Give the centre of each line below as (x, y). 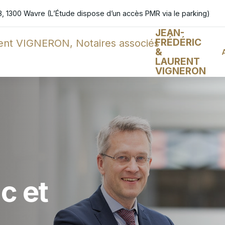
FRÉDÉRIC (178, 42)
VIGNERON (181, 71)
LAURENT (178, 61)
